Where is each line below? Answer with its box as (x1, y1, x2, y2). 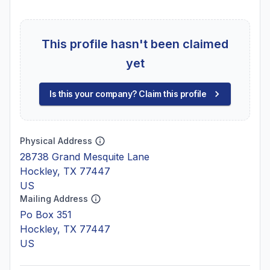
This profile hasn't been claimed (42, 37, 228, 51)
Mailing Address (20, 193, 88, 204)
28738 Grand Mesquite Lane (20, 151, 149, 163)
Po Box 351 (20, 209, 72, 221)
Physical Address (20, 136, 92, 146)
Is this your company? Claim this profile (49, 89, 206, 99)
